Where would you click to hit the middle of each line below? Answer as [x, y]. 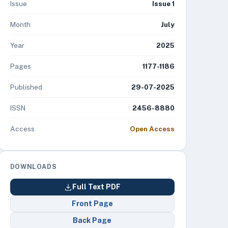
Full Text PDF [96, 187]
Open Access [152, 129]
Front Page [92, 204]
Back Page [92, 220]
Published [26, 87]
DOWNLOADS [33, 167]
